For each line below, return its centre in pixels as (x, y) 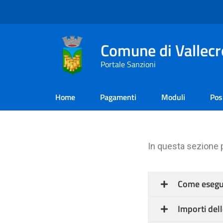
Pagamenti (118, 97)
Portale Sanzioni (128, 64)
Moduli (173, 97)
